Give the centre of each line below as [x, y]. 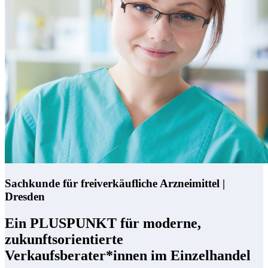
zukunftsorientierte [64, 239]
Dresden [25, 196]
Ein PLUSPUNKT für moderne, [103, 223]
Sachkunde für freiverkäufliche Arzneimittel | [115, 183]
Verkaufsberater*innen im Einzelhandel [128, 255]
